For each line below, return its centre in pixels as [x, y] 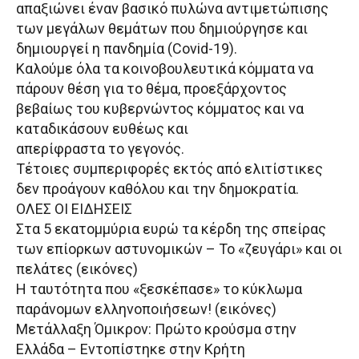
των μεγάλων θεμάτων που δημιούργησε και [162, 29]
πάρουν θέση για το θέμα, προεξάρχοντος [151, 89]
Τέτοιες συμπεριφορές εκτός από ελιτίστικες [169, 169]
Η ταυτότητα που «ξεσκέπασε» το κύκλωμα [159, 289]
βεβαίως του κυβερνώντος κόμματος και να [160, 109]
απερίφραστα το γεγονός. [100, 149]
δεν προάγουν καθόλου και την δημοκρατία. [157, 189]
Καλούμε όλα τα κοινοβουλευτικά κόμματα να [165, 69]
